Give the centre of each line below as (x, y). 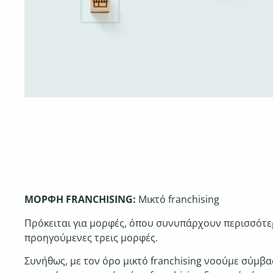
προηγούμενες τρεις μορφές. (91, 237)
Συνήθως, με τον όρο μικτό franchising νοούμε (133, 261)
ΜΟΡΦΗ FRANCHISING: (81, 200)
